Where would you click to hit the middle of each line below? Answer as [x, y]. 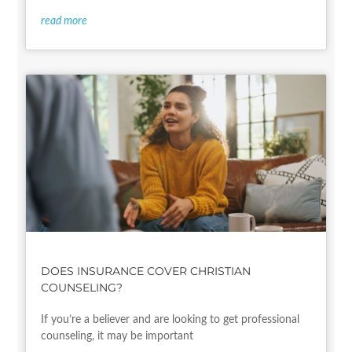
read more [64, 22]
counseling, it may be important [117, 337]
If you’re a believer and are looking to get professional [170, 320]
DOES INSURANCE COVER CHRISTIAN [146, 271]
